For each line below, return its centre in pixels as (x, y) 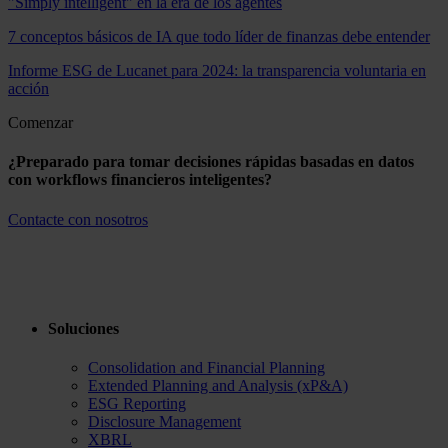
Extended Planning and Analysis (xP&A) (218, 386)
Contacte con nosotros (78, 219)
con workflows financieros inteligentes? (140, 180)
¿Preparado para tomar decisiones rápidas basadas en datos (211, 162)
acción (28, 88)
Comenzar (40, 122)
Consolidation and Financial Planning (206, 368)
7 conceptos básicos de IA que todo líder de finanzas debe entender (219, 36)
